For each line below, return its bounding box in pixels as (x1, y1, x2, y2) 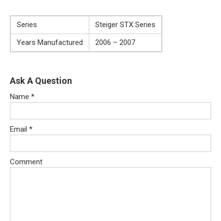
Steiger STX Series (95, 20, 155, 29)
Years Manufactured (17, 37, 83, 47)
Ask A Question (10, 75, 72, 86)
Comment (10, 157, 42, 166)
